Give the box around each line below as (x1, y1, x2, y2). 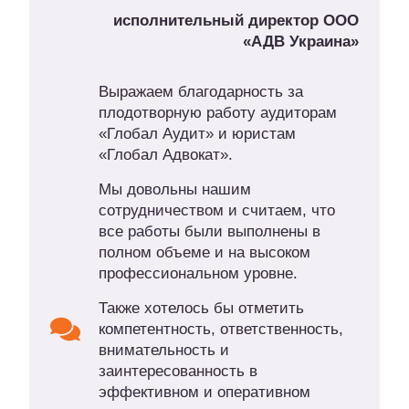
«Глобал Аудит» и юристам (98, 125, 296, 143)
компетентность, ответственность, (98, 320, 343, 339)
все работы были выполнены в (98, 223, 320, 241)
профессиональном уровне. (98, 265, 298, 283)
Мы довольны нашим (98, 181, 251, 199)
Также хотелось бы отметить (98, 299, 304, 318)
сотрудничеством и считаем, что (98, 202, 335, 220)
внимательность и (98, 341, 229, 360)
